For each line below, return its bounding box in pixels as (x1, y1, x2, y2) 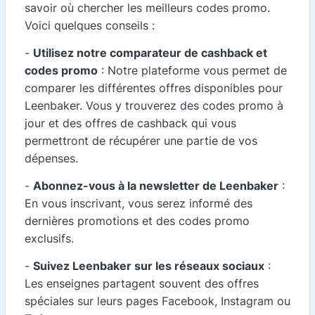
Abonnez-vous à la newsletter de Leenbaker (33, 179, 278, 193)
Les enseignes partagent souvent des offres (25, 276, 259, 291)
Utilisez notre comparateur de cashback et (33, 46, 267, 60)
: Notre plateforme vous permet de (98, 63, 287, 78)
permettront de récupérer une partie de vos (25, 134, 257, 148)
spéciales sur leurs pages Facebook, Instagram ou (25, 294, 290, 309)
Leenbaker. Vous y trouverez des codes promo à (25, 98, 283, 113)
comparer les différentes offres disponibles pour (25, 81, 283, 96)
